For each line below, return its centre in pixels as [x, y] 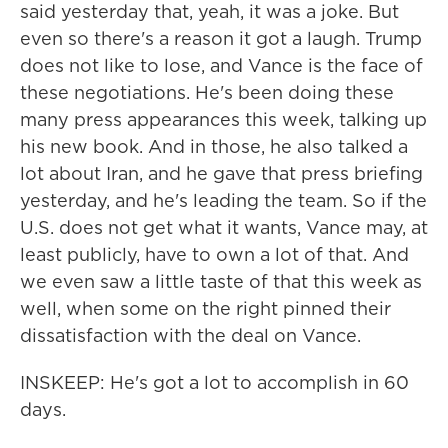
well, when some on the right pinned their [205, 308]
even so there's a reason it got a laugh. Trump [221, 38]
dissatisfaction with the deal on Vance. [190, 335]
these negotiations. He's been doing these [207, 92]
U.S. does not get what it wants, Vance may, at [224, 227]
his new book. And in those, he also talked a [214, 146]
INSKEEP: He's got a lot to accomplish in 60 [214, 382]
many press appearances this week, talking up [223, 119]
